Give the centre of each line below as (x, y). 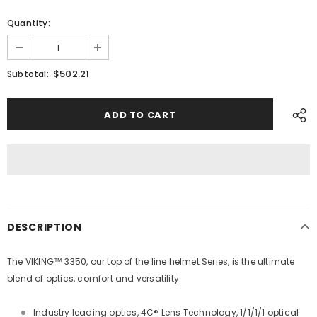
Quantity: (29, 23)
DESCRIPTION (45, 227)
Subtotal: (28, 74)
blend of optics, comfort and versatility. (94, 278)
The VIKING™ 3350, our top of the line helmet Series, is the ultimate (151, 261)
